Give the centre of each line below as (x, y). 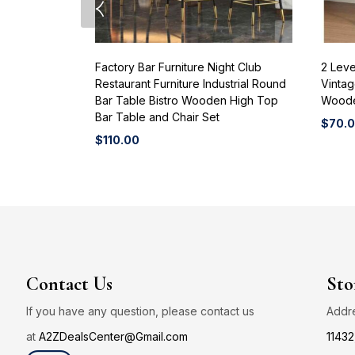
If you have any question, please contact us (140, 311)
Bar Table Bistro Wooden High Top (187, 101)
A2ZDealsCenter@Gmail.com (113, 337)
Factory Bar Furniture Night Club (178, 67)
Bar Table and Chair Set (157, 117)
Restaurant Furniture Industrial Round (191, 84)
